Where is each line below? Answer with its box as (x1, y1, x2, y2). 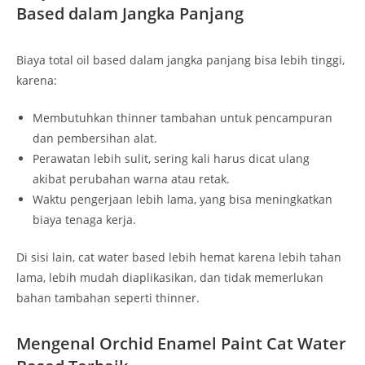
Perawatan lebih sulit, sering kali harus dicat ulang (33, 151, 310, 167)
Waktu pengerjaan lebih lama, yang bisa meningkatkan (33, 191, 332, 208)
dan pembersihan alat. (33, 130, 157, 147)
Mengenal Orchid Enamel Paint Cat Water (16, 332, 346, 355)
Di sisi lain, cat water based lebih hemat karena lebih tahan (16, 249, 341, 266)
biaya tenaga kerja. (33, 212, 136, 228)
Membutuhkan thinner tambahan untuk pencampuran (33, 110, 332, 126)
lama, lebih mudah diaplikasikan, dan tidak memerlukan (16, 270, 323, 286)
